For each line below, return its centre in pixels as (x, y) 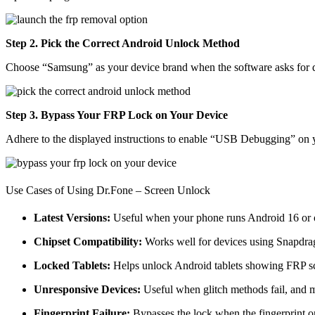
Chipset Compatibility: (89, 242)
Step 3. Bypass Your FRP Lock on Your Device (117, 115)
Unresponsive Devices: (89, 290)
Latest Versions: (72, 218)
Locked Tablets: (72, 266)
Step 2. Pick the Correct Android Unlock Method (123, 43)
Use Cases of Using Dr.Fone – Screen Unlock (108, 190)
